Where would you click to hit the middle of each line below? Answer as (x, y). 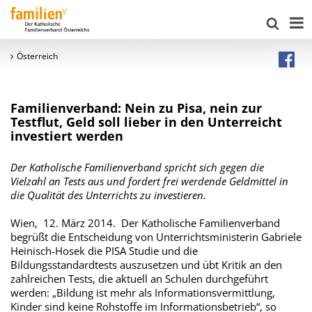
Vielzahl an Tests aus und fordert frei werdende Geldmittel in (149, 181)
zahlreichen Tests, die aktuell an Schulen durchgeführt (139, 279)
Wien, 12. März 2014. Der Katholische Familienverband (145, 223)
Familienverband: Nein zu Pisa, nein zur (136, 108)
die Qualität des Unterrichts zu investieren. (108, 195)
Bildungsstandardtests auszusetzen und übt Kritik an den (146, 265)
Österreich (37, 56)
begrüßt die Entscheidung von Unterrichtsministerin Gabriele (156, 237)
